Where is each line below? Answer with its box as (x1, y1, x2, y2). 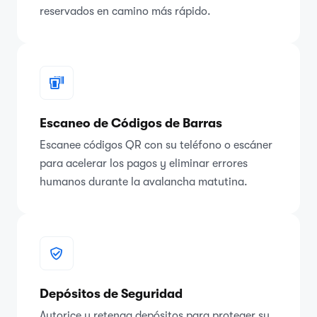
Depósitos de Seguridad (40, 286, 183, 301)
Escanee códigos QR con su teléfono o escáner (40, 138, 272, 151)
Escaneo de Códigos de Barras (40, 115, 222, 130)
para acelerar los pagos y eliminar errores (40, 156, 248, 170)
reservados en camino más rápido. (40, 4, 211, 18)
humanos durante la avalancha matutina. (40, 175, 248, 188)
